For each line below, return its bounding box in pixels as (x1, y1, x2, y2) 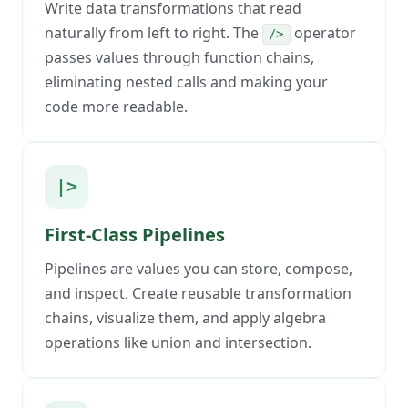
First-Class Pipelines (45, 222, 225, 248)
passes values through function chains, (45, 47, 314, 68)
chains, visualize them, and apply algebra (45, 308, 326, 329)
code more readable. (45, 97, 188, 117)
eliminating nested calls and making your (45, 72, 328, 93)
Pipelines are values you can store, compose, (45, 259, 352, 280)
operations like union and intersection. (45, 332, 311, 353)
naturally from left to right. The (45, 23, 262, 44)
